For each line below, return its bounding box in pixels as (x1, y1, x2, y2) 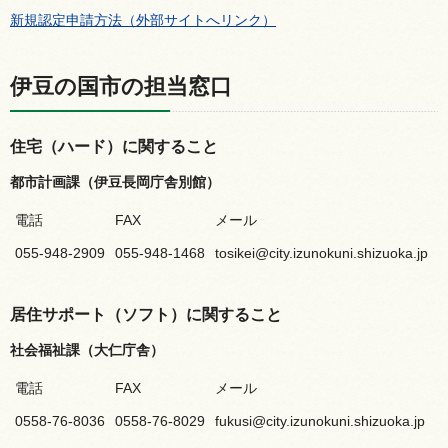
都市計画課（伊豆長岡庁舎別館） (10, 173, 220, 190)
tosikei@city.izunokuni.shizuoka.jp (215, 244, 428, 261)
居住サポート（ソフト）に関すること (10, 305, 282, 323)
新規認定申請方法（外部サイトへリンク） (10, 11, 276, 28)
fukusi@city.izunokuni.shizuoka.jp (215, 412, 425, 429)
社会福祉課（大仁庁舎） (10, 341, 164, 358)
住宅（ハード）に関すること (10, 137, 218, 155)
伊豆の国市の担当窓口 (10, 73, 232, 99)
